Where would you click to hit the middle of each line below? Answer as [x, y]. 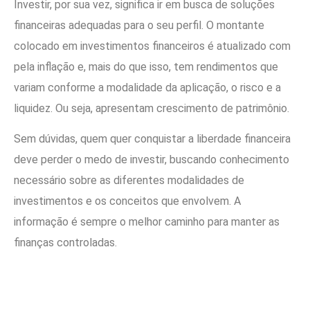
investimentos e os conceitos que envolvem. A [127, 201]
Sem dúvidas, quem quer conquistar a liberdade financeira [152, 139]
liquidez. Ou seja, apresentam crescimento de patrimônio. [152, 108]
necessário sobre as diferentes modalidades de [129, 181]
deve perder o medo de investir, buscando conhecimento [152, 160]
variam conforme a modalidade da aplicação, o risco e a [147, 87]
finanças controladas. [67, 243]
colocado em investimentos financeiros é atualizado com [152, 46]
